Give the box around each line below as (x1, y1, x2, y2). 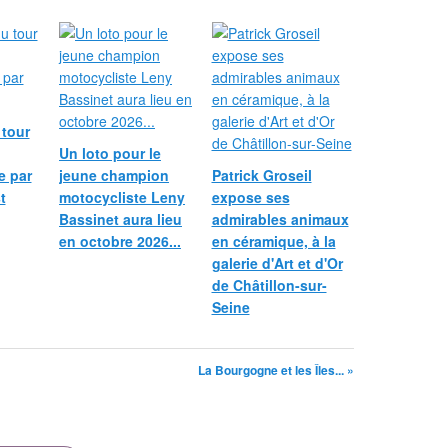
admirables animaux (211, 209, 349, 229)
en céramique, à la (211, 231, 336, 251)
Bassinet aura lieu (59, 209, 182, 229)
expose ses (211, 187, 290, 207)
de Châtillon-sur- (211, 275, 327, 295)
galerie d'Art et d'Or (211, 253, 343, 273)
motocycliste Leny (59, 187, 185, 207)
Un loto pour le (59, 143, 161, 163)
